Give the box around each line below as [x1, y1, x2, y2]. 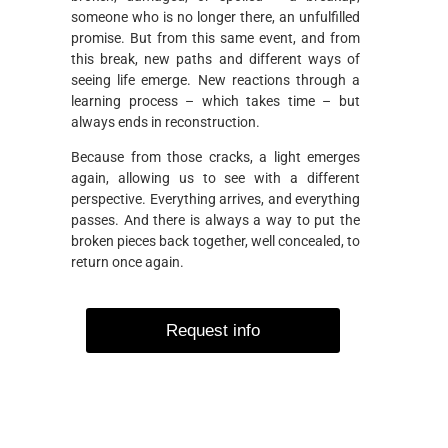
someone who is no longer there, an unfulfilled [71, 8, 360, 25]
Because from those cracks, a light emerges [71, 149, 360, 166]
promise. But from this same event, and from [71, 29, 360, 46]
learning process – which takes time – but [71, 92, 360, 109]
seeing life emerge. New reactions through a [71, 71, 360, 88]
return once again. [71, 254, 184, 271]
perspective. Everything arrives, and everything [71, 191, 360, 208]
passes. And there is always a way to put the [71, 212, 360, 229]
